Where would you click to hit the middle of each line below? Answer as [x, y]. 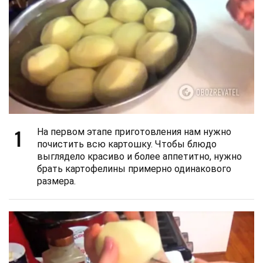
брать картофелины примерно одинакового [134, 169]
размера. [56, 181]
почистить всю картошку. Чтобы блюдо [127, 144]
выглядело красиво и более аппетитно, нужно [139, 157]
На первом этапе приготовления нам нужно [134, 132]
